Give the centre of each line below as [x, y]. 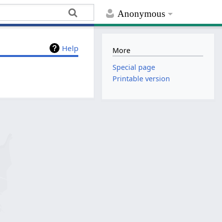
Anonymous [141, 14]
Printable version [141, 79]
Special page [134, 67]
